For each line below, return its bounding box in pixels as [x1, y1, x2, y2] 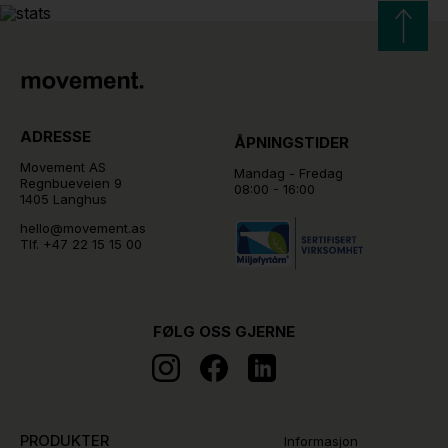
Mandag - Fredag [234, 165, 343, 182]
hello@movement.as [20, 220, 146, 237]
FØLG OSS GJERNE [153, 322, 295, 342]
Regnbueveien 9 [20, 175, 122, 192]
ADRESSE [20, 127, 91, 147]
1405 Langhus [20, 191, 107, 208]
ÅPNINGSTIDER [234, 133, 349, 153]
